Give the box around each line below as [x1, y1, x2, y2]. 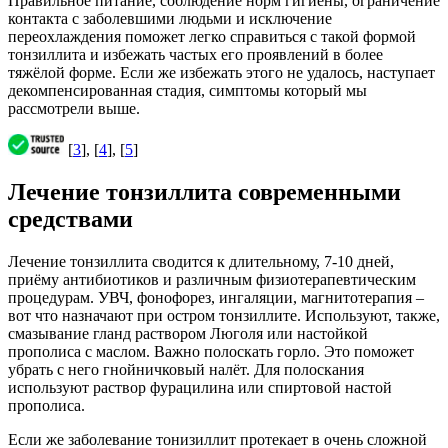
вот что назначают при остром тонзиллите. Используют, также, [8, 307, 440, 324]
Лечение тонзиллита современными [8, 179, 401, 206]
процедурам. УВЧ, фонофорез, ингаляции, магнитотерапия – [8, 289, 424, 306]
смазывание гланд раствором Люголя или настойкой [8, 325, 368, 342]
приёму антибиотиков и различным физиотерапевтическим [8, 271, 416, 288]
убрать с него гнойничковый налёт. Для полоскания [8, 361, 364, 378]
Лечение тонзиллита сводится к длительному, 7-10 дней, [8, 253, 394, 270]
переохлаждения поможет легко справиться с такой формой [8, 28, 416, 46]
